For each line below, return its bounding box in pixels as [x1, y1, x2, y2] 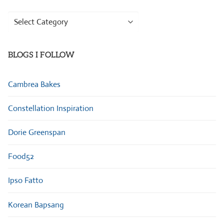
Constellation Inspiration [8, 102, 93, 113]
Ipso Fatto [8, 174, 43, 185]
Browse [7, 12, 32, 23]
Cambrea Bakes [8, 78, 60, 89]
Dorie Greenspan [8, 126, 65, 137]
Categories [7, 26, 44, 37]
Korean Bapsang [8, 199, 64, 210]
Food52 [8, 150, 34, 161]
